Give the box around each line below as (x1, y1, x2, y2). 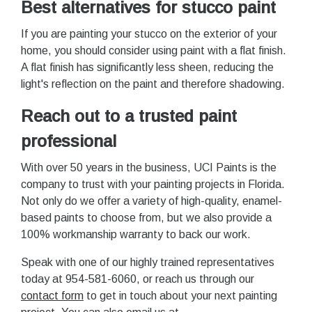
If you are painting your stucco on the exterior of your (21, 27, 277, 40)
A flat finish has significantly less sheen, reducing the (21, 61, 274, 73)
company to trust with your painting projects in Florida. (21, 178, 285, 190)
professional (21, 131, 116, 150)
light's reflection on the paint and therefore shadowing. (21, 77, 285, 90)
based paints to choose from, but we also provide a (21, 211, 272, 224)
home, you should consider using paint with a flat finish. (21, 44, 286, 56)
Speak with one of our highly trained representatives (21, 256, 274, 268)
